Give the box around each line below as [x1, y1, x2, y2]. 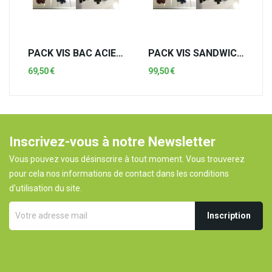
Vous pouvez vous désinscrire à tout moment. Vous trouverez [9, 154, 245, 164]
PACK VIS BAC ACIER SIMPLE [116, 47, 123, 59]
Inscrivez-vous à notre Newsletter [9, 134, 216, 149]
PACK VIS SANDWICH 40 [237, 47, 244, 59]
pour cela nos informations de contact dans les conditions [9, 168, 229, 178]
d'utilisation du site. [9, 183, 82, 193]
